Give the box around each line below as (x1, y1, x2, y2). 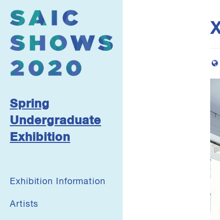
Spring (10, 98, 50, 110)
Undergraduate (10, 114, 101, 127)
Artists (10, 199, 39, 209)
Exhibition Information (10, 177, 106, 186)
